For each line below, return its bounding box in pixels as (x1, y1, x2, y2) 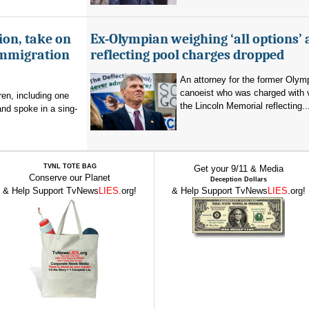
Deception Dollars (210, 176, 267, 183)
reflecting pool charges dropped (90, 47, 284, 63)
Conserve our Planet (29, 172, 110, 183)
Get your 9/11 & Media (194, 163, 283, 174)
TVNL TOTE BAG (43, 163, 97, 170)
